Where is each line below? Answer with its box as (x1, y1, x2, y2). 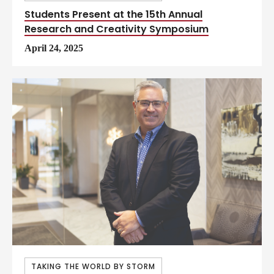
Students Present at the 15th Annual (24, 7, 202, 22)
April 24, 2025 (24, 43, 83, 54)
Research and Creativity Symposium (24, 22, 209, 37)
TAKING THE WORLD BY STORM (31, 261, 155, 272)
